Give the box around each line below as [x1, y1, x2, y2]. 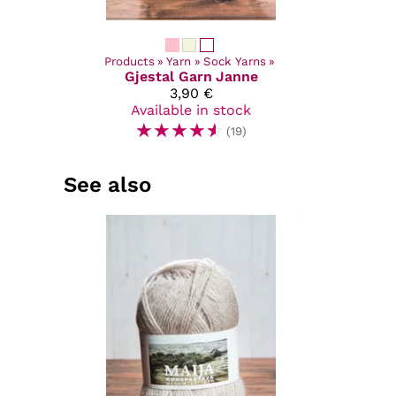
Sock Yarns [202, 54, 266, 68]
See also [64, 171, 151, 197]
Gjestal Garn [124, 67, 212, 85]
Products [103, 54, 155, 68]
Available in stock [131, 101, 251, 118]
